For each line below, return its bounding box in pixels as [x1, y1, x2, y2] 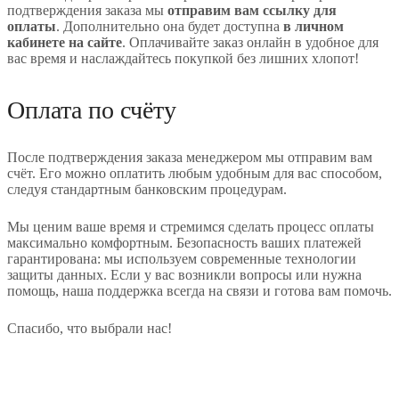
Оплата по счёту [7, 95, 176, 124]
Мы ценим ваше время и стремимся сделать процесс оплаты [7, 218, 374, 234]
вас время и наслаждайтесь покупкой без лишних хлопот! [7, 50, 359, 66]
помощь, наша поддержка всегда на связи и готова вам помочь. [7, 282, 392, 298]
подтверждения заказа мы [7, 2, 167, 18]
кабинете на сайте [7, 34, 122, 50]
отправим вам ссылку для [167, 2, 337, 18]
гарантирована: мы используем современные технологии [7, 250, 356, 266]
